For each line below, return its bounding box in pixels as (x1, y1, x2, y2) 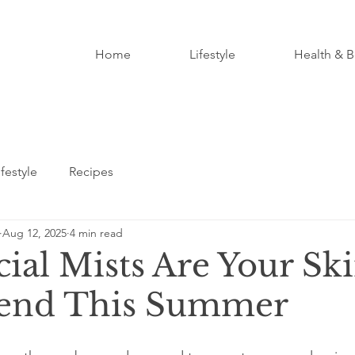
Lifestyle (189, 47, 235, 62)
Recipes (69, 164, 113, 179)
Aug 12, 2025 (2, 225, 67, 240)
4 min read (70, 225, 123, 240)
